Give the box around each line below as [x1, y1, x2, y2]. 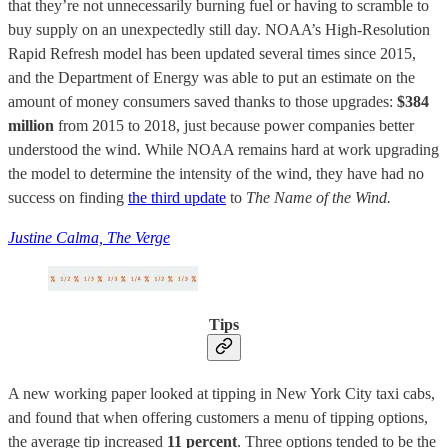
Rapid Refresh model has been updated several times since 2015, [8, 44, 416, 62]
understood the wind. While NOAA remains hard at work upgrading [8, 140, 439, 158]
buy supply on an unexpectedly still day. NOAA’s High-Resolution [8, 20, 430, 38]
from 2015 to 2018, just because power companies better [54, 116, 414, 134]
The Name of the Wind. [246, 188, 391, 206]
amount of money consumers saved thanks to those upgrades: [8, 92, 397, 110]
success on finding [8, 188, 128, 206]
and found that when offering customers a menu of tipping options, [8, 409, 428, 427]
